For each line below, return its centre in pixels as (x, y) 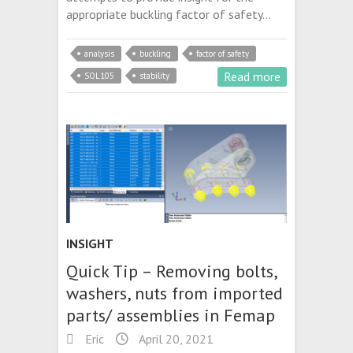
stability (154, 75)
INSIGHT (90, 244)
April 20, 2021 (175, 339)
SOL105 (99, 75)
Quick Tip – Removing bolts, (171, 271)
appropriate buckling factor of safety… (169, 14)
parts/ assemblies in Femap (171, 316)
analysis (99, 53)
